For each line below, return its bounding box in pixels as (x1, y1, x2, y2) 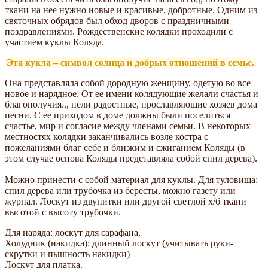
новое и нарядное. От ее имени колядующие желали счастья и (5, 88, 258, 99)
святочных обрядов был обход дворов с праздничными (5, 15, 229, 26)
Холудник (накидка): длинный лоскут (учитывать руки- (5, 237, 233, 248)
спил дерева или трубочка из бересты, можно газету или (5, 185, 236, 196)
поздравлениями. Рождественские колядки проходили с (5, 26, 233, 36)
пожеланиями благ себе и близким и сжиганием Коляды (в (5, 142, 245, 153)
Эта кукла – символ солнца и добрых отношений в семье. (7, 57, 254, 68)
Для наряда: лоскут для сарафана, (5, 227, 141, 237)
